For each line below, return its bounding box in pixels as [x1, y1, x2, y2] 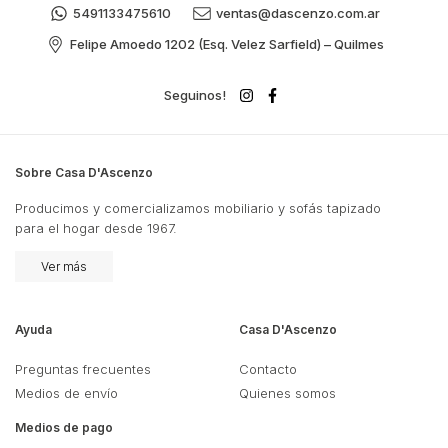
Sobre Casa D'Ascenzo [15, 164, 153, 180]
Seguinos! [163, 86, 226, 103]
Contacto [239, 360, 297, 377]
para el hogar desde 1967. [15, 219, 177, 236]
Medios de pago [15, 419, 113, 435]
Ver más [41, 258, 87, 274]
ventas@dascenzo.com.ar [216, 4, 380, 21]
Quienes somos [239, 384, 336, 401]
